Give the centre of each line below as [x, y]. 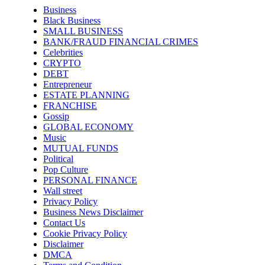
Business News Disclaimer [93, 212]
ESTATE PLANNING [86, 95]
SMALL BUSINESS [83, 31]
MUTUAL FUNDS [81, 148]
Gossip [56, 116]
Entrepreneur [67, 84]
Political [58, 159]
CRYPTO [62, 63]
